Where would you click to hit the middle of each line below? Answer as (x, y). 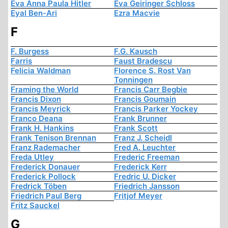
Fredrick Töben (39, 186)
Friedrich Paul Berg (46, 196)
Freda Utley (32, 157)
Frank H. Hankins (42, 128)
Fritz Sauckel (35, 206)
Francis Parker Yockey (156, 109)
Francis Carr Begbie (151, 90)
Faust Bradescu (143, 61)
